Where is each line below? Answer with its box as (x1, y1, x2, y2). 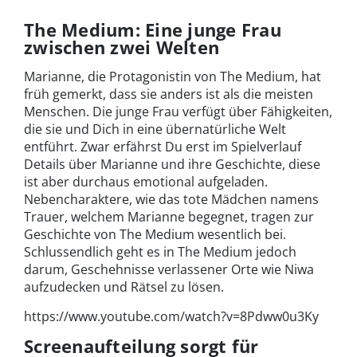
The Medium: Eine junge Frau (24, 17, 282, 41)
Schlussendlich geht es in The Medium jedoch (24, 242, 296, 261)
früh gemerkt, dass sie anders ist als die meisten (24, 84, 313, 103)
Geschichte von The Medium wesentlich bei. (24, 225, 286, 243)
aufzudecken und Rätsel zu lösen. (24, 277, 224, 296)
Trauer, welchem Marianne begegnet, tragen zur (24, 207, 314, 226)
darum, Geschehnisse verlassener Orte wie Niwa (24, 260, 314, 278)
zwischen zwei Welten (24, 34, 220, 59)
